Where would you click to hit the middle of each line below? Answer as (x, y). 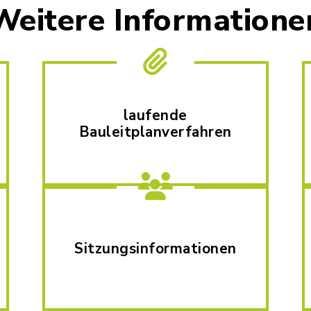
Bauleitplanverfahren (155, 132)
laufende (155, 116)
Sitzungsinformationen (155, 249)
